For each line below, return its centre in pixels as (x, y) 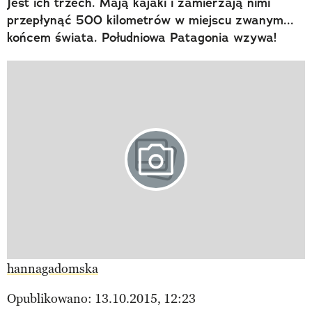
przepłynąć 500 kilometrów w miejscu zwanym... (150, 20)
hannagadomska (53, 269)
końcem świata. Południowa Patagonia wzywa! (142, 37)
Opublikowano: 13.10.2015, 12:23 (101, 299)
